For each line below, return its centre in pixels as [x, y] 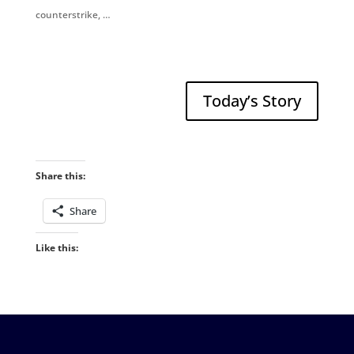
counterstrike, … [73, 15]
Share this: [60, 176]
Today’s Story [252, 101]
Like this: [56, 248]
